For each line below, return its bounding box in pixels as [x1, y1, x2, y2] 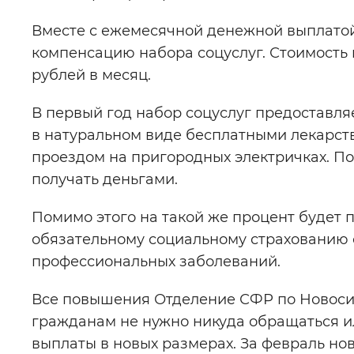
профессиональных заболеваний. [32, 253, 281, 270]
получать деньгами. [32, 171, 178, 188]
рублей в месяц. [32, 66, 151, 84]
